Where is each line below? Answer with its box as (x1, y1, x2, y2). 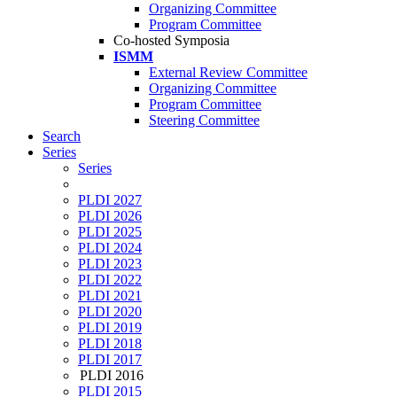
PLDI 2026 (78, 208, 142, 224)
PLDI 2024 (78, 240, 142, 256)
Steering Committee (149, 113, 260, 128)
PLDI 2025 (78, 224, 142, 240)
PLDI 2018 (78, 336, 142, 352)
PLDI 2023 (78, 256, 142, 272)
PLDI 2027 (78, 192, 142, 208)
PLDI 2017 (78, 352, 142, 368)
